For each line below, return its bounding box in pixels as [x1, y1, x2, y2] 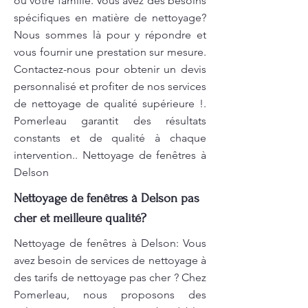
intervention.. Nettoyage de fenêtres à [14, 148, 206, 162]
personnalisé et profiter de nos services [14, 80, 206, 93]
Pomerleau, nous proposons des [14, 288, 206, 301]
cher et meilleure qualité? [14, 211, 146, 225]
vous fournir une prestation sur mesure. [14, 45, 206, 58]
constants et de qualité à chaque [14, 131, 206, 144]
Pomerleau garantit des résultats [14, 114, 206, 127]
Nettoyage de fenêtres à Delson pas [14, 191, 199, 206]
